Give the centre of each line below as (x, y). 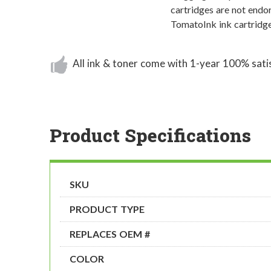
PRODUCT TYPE (107, 209)
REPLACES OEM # (110, 234)
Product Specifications (150, 135)
